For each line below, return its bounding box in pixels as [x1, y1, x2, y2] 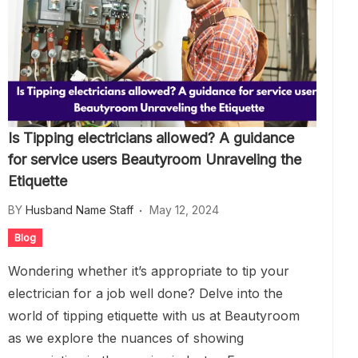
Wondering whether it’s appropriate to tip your [8, 263, 289, 279]
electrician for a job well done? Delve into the [8, 285, 283, 301]
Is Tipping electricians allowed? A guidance [8, 129, 294, 146]
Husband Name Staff [26, 203, 133, 217]
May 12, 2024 [149, 203, 219, 217]
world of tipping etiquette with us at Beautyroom [8, 308, 300, 324]
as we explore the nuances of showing [8, 330, 244, 346]
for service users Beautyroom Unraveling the [8, 151, 301, 168]
